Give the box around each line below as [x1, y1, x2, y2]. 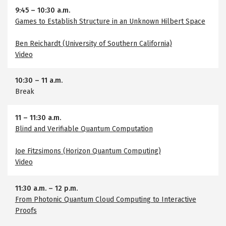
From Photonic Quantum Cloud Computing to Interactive [15, 195, 196, 204]
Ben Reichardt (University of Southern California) [15, 39, 172, 48]
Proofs [15, 206, 37, 215]
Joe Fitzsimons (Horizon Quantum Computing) [15, 146, 161, 155]
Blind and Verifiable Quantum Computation [15, 124, 153, 133]
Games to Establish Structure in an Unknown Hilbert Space [15, 17, 205, 26]
